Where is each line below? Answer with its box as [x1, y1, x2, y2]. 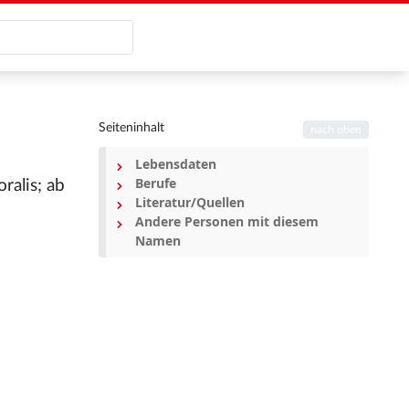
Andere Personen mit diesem [135, 213, 319, 230]
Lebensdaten [135, 155, 216, 173]
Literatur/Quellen [135, 194, 245, 211]
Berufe [135, 174, 176, 192]
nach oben [310, 124, 362, 136]
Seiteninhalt [99, 121, 164, 134]
